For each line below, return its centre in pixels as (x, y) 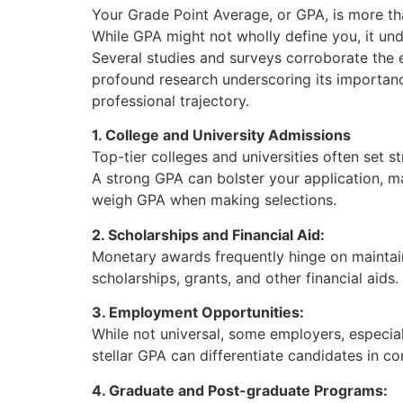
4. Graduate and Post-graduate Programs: (240, 390)
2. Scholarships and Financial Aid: (208, 234)
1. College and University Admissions (221, 135)
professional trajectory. (170, 101)
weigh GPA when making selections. (214, 200)
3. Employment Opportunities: (198, 313)
